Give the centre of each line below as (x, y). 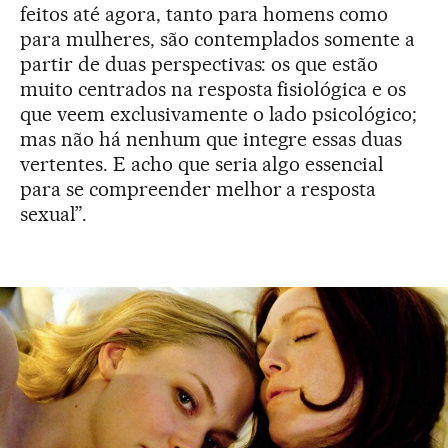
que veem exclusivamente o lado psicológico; (219, 114)
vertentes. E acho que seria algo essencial (202, 164)
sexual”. (53, 214)
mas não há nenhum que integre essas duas (211, 139)
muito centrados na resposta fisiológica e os (213, 89)
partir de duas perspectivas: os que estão (199, 64)
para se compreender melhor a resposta (198, 189)
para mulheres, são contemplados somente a (218, 39)
